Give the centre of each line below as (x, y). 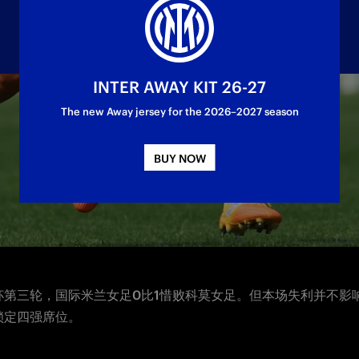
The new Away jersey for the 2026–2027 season (179, 112)
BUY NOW (179, 159)
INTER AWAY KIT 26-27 (179, 87)
